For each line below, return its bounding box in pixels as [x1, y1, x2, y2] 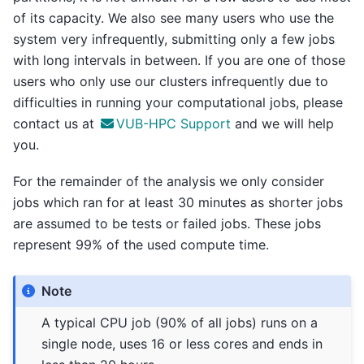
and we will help [231, 115, 335, 132]
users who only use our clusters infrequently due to [13, 73, 328, 90]
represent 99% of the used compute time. [13, 236, 269, 253]
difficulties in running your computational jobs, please [13, 94, 343, 111]
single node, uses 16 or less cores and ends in [41, 336, 323, 353]
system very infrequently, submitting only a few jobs [13, 31, 335, 48]
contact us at [13, 115, 98, 132]
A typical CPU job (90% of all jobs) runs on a [41, 314, 318, 331]
